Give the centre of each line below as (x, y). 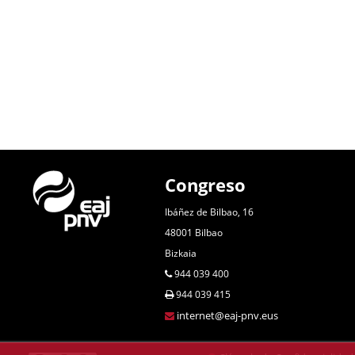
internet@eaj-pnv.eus (228, 316)
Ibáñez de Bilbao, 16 (210, 212)
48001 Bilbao (194, 233)
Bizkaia (181, 254)
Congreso (206, 185)
